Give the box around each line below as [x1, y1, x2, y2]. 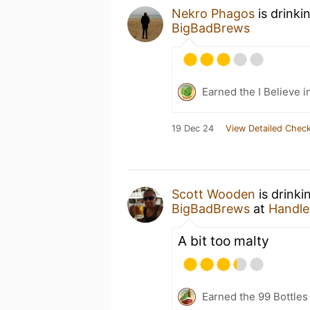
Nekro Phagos [172, 6, 255, 21]
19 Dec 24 [172, 122, 214, 134]
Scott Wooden [172, 186, 255, 201]
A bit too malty [178, 232, 269, 249]
